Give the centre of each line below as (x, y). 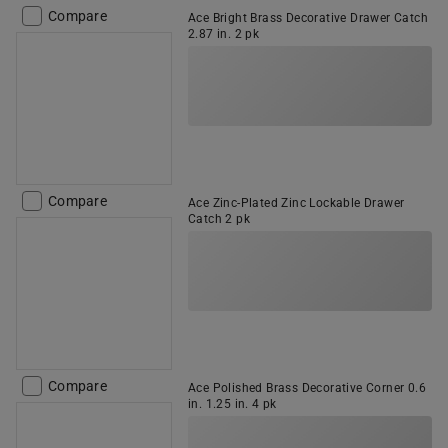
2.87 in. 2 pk (224, 34)
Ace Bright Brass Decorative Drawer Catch (308, 18)
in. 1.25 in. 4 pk (232, 404)
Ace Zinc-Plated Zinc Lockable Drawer (296, 203)
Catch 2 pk (219, 219)
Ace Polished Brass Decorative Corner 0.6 (307, 388)
